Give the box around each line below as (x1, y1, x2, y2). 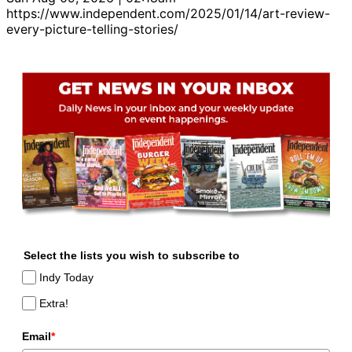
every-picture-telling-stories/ (6, 20, 178, 37)
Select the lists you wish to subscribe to (24, 248, 240, 262)
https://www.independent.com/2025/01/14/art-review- (6, 5, 330, 21)
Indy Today (39, 271, 94, 284)
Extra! (39, 297, 69, 310)
